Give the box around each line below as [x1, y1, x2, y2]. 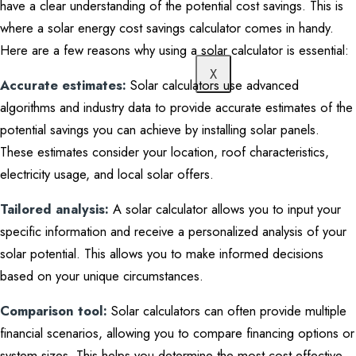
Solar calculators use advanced [130, 75, 299, 95]
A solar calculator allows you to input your [113, 199, 341, 219]
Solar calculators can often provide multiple [107, 301, 346, 320]
